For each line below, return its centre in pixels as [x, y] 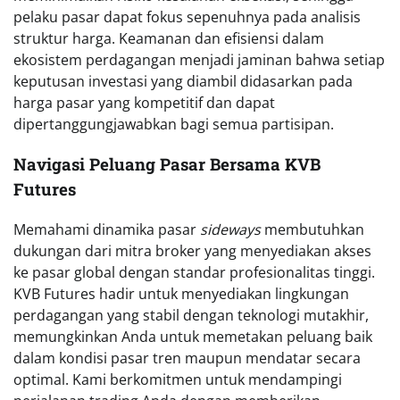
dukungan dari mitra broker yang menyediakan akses [192, 250]
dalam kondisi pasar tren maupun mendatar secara [187, 358]
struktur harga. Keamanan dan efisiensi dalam [169, 39]
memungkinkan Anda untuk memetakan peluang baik [193, 336]
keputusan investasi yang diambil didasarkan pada [183, 82]
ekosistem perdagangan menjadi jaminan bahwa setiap [199, 60]
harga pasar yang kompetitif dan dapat [144, 103]
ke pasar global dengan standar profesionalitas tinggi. [194, 272]
